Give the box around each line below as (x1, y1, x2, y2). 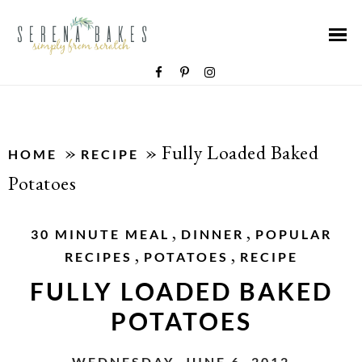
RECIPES (64, 249, 133, 264)
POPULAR (255, 226, 332, 242)
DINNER (180, 226, 244, 242)
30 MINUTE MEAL (30, 226, 170, 242)
